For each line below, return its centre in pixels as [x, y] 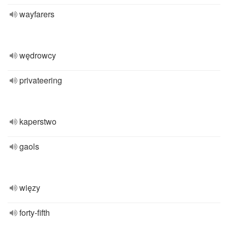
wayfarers [37, 14]
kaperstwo [38, 121]
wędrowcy [38, 55]
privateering [41, 80]
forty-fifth [35, 212]
